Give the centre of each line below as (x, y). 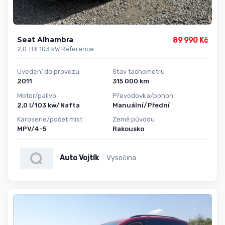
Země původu (134, 120)
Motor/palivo (37, 95)
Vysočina (121, 158)
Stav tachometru (139, 72)
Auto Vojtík (79, 158)
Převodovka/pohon (143, 95)
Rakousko (128, 129)
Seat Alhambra (45, 40)
